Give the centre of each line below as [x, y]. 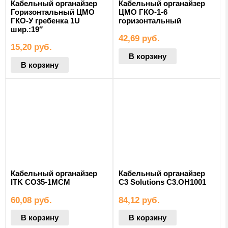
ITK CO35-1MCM [40, 182]
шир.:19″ [27, 29]
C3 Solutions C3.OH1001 [162, 182]
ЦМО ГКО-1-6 [143, 12]
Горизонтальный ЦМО [53, 12]
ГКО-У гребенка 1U [45, 20]
